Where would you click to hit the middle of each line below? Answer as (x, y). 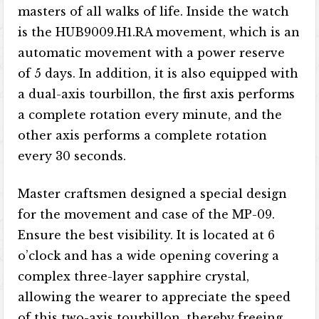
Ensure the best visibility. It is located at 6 (147, 235)
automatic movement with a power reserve (152, 53)
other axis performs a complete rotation (143, 135)
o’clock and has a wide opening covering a (149, 256)
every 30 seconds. (72, 156)
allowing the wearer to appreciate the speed (155, 297)
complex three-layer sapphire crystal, (134, 276)
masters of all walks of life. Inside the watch (154, 11)
